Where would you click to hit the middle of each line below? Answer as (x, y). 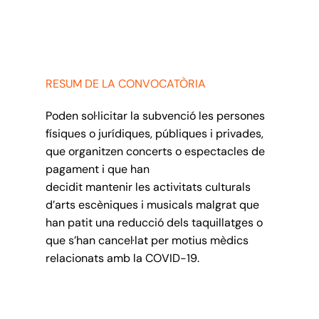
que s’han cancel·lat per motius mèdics (147, 241)
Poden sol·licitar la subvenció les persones (155, 116)
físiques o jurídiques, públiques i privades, (154, 134)
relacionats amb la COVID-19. (122, 258)
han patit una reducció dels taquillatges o (154, 223)
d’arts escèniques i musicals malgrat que (152, 205)
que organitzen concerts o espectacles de (155, 152)
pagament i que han (97, 169)
